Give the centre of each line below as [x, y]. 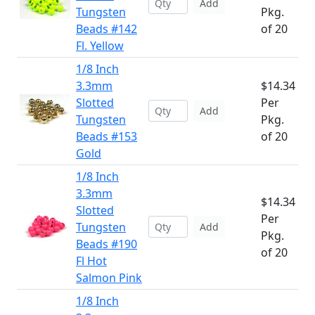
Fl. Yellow [100, 46]
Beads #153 [107, 136]
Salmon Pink [109, 278]
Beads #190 [107, 244]
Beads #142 [107, 29]
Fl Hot [91, 261]
